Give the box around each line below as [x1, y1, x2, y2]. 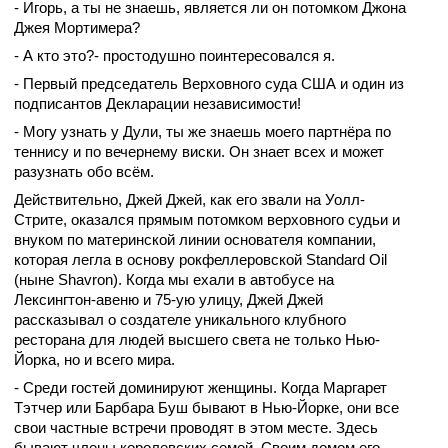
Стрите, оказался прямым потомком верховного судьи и [14, 211, 400, 229]
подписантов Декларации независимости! [14, 95, 301, 113]
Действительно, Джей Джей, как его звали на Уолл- [14, 191, 365, 209]
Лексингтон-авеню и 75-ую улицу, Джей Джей [14, 291, 323, 309]
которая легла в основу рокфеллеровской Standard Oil [14, 251, 387, 269]
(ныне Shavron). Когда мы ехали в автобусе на [14, 271, 334, 289]
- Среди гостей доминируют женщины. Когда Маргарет [14, 379, 387, 397]
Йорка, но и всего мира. [14, 351, 175, 369]
